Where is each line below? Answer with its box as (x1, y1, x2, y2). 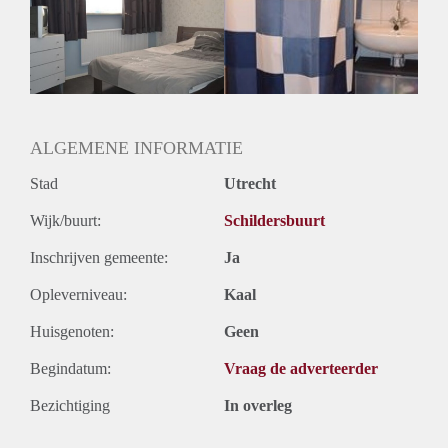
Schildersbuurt (224, 211, 325, 229)
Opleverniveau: (30, 285, 127, 303)
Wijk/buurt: (30, 211, 101, 229)
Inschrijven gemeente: (30, 248, 168, 266)
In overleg (224, 396, 292, 414)
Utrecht (224, 174, 276, 192)
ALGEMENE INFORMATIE (30, 137, 243, 158)
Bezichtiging (30, 396, 110, 414)
